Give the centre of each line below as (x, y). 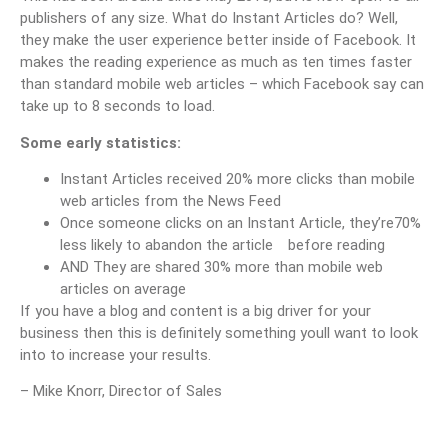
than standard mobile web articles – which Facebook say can (222, 84)
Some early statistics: (100, 142)
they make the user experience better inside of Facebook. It (218, 40)
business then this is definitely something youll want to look (219, 333)
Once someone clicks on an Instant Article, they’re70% (240, 223)
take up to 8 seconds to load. (117, 106)
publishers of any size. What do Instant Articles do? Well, (209, 18)
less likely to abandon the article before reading (222, 245)
